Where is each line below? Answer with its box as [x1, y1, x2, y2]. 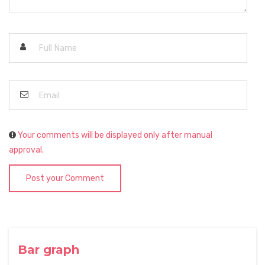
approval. [9, 145, 44, 156]
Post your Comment [26, 173, 104, 184]
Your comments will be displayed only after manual [18, 130, 212, 141]
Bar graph [18, 243, 79, 257]
